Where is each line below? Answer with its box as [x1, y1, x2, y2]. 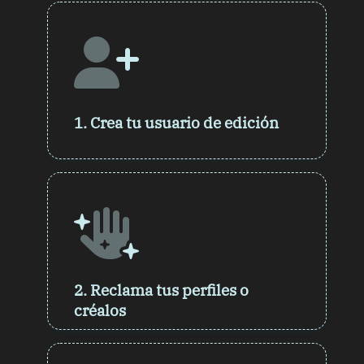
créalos [74, 299, 127, 320]
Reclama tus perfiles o [87, 279, 249, 300]
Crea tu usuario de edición [87, 111, 279, 132]
